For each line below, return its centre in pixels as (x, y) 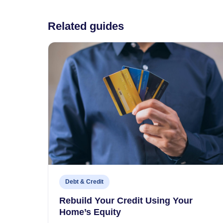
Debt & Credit (84, 182)
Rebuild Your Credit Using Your (126, 201)
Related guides (86, 26)
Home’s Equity (90, 212)
